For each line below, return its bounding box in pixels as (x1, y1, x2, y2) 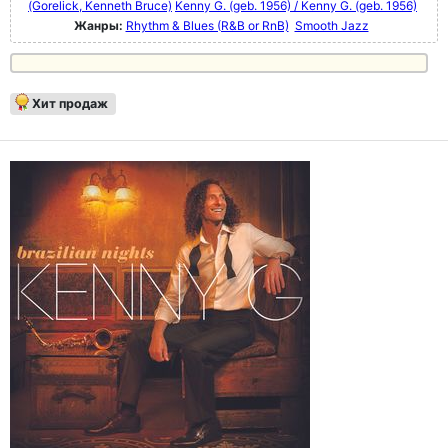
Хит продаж (32, 95, 108, 111)
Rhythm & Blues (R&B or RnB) (125, 17, 289, 33)
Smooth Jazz (294, 17, 369, 33)
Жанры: (73, 17, 123, 33)
